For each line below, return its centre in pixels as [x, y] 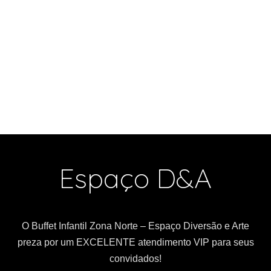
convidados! [135, 259]
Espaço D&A [135, 178]
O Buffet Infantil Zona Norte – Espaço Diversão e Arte [135, 226]
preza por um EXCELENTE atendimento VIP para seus [135, 243]
